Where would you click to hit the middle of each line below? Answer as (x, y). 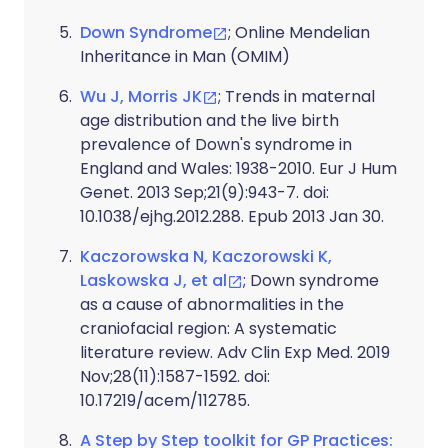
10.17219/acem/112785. (165, 400)
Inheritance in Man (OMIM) (185, 56)
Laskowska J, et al (153, 280)
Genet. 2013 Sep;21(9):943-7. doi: (204, 192)
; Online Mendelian (299, 32)
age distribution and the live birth (209, 120)
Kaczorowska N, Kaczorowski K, (206, 256)
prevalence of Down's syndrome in (216, 144)
